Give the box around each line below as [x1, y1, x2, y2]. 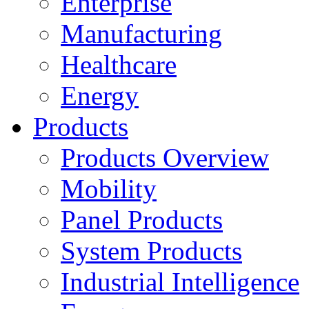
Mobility [61, 174, 157, 203]
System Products [61, 236, 242, 266]
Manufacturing [61, 19, 222, 48]
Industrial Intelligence [61, 267, 299, 297]
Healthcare [61, 50, 177, 79]
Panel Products [61, 205, 223, 235]
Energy [61, 81, 139, 110]
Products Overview [61, 143, 269, 172]
